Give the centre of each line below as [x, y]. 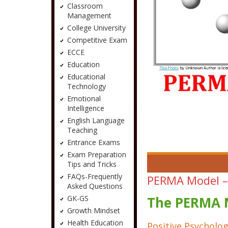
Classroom [85, 6]
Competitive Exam [97, 40]
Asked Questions [95, 186]
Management [89, 16]
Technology [86, 86]
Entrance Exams [93, 142]
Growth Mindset [93, 210]
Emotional [84, 98]
